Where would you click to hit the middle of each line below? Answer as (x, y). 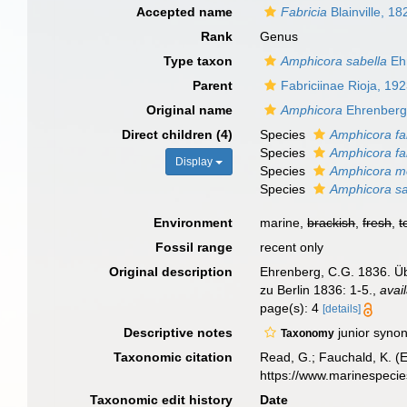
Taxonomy (308, 333)
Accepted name (185, 12)
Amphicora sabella (334, 61)
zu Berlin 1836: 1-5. (317, 290)
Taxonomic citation (174, 357)
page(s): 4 (292, 308)
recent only (292, 247)
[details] (342, 309)
